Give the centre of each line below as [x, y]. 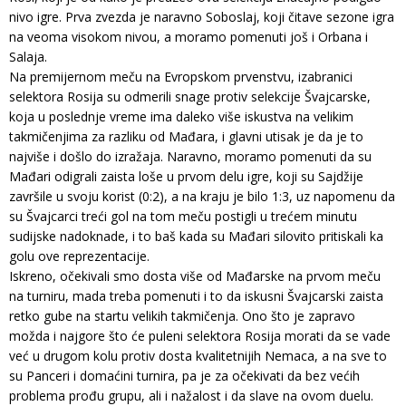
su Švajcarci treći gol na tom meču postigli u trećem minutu [183, 217]
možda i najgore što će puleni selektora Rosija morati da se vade [200, 336]
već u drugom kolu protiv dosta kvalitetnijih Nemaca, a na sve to [198, 356]
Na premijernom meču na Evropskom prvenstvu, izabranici [181, 77]
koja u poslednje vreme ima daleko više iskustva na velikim [181, 117]
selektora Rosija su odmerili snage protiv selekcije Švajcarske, [190, 97]
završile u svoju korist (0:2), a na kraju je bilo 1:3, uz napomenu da [202, 197]
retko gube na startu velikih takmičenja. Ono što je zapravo [182, 316]
